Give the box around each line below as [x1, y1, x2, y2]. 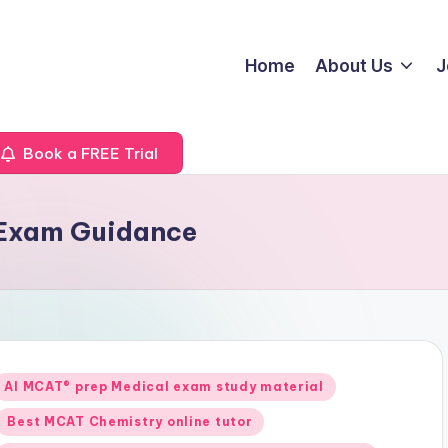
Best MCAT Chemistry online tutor [7, 414, 253, 429]
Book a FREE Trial [19, 143, 158, 163]
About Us [315, 55, 394, 76]
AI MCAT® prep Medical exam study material [4, 379, 324, 394]
